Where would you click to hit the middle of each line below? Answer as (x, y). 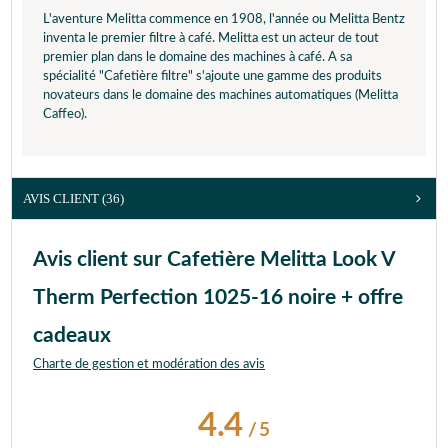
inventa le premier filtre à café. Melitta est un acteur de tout (211, 39)
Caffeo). (65, 115)
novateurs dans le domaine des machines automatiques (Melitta (220, 96)
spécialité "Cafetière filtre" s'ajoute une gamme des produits (212, 77)
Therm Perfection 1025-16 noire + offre (218, 298)
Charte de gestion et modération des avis (149, 365)
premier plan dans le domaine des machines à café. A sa (197, 58)
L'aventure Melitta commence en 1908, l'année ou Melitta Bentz (224, 20)
